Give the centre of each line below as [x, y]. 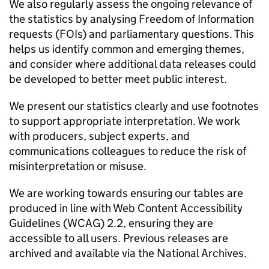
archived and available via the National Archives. [128, 253]
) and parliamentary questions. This [168, 34]
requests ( [34, 34]
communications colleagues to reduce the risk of [128, 151]
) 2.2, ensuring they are [157, 223]
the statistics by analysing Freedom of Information [131, 19]
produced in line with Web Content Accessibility [126, 208]
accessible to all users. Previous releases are [119, 238]
